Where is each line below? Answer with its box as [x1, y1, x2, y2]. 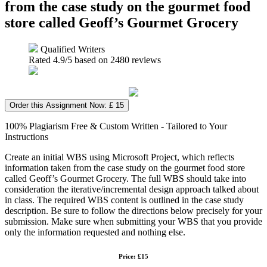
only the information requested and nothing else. [5, 226, 185, 237]
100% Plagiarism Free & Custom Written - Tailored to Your [5, 120, 227, 131]
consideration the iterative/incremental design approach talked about [5, 184, 259, 194]
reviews [129, 54, 161, 65]
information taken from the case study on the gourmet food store [5, 162, 245, 173]
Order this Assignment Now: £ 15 [10, 100, 124, 110]
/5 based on [65, 54, 110, 65]
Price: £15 [119, 252, 148, 260]
